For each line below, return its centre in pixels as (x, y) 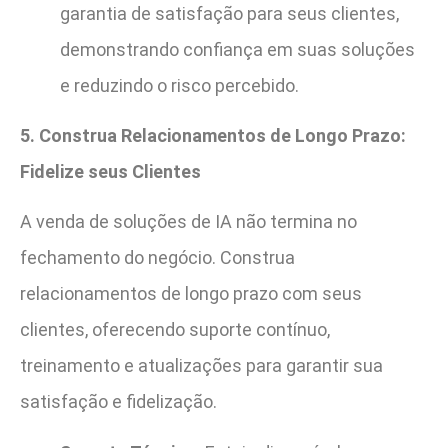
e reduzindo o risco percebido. (179, 85)
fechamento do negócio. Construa (157, 258)
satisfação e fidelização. (118, 402)
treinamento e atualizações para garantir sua (201, 366)
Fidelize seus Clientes (110, 171)
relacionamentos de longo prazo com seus (191, 294)
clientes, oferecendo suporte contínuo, (175, 330)
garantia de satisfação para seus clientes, (229, 13)
